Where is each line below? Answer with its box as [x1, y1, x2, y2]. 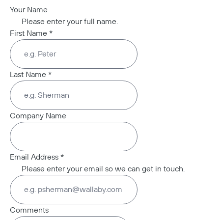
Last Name [10, 70, 48, 80]
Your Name [10, 5, 48, 15]
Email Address [10, 152, 60, 162]
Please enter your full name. [22, 17, 118, 27]
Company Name [10, 111, 66, 121]
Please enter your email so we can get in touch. [22, 164, 185, 174]
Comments [10, 205, 49, 215]
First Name [10, 28, 49, 38]
